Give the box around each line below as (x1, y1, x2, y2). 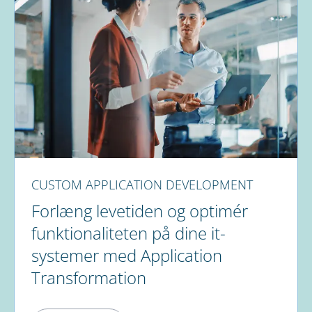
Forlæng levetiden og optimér (31, 199, 248, 223)
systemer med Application (31, 244, 222, 267)
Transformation (31, 266, 146, 290)
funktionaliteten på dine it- (31, 221, 226, 245)
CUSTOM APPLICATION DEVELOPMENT (31, 176, 253, 194)
